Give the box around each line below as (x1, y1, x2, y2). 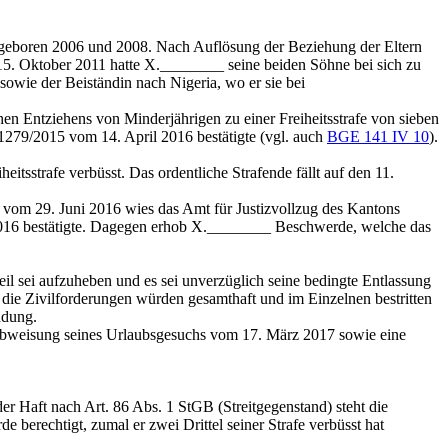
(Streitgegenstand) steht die (214, 398, 388, 415)
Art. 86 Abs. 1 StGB (84, 398, 214, 415)
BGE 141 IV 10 (327, 128, 429, 145)
